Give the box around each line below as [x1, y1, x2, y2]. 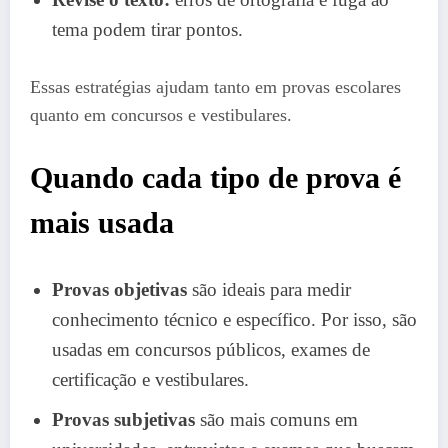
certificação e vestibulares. [52, 368, 249, 390]
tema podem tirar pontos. [52, 18, 243, 40]
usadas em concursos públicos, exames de [52, 338, 370, 360]
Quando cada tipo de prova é [30, 160, 401, 194]
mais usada [30, 205, 174, 239]
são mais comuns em [195, 408, 358, 430]
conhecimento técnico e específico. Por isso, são [52, 308, 417, 330]
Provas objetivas [52, 278, 187, 300]
